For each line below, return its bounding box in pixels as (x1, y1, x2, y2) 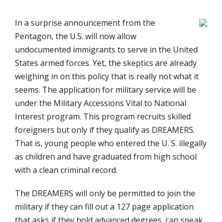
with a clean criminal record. (15, 164, 117, 175)
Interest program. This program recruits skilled (15, 111, 191, 122)
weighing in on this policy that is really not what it (15, 70, 199, 82)
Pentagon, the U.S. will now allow (15, 30, 136, 42)
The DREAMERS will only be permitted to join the (15, 187, 195, 199)
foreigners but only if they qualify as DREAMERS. (15, 124, 195, 135)
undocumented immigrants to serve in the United (15, 44, 198, 55)
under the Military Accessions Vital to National (15, 97, 186, 109)
